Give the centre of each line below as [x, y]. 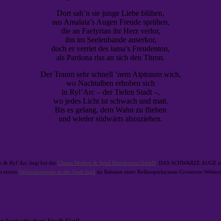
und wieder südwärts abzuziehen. [110, 118]
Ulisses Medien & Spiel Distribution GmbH [107, 163]
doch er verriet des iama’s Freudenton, [110, 48]
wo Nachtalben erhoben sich [110, 83]
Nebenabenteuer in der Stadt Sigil [57, 172]
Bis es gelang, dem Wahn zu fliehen [110, 110]
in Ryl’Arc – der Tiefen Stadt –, [110, 92]
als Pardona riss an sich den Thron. [110, 57]
